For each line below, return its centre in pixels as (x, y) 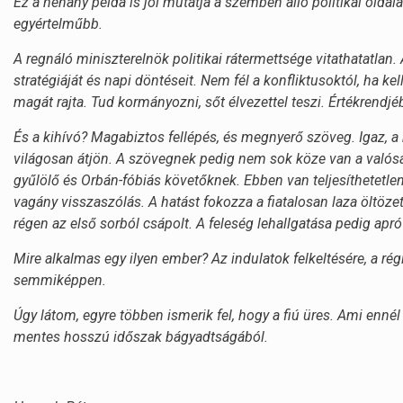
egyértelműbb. (58, 24)
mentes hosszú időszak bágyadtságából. (141, 337)
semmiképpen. (60, 281)
